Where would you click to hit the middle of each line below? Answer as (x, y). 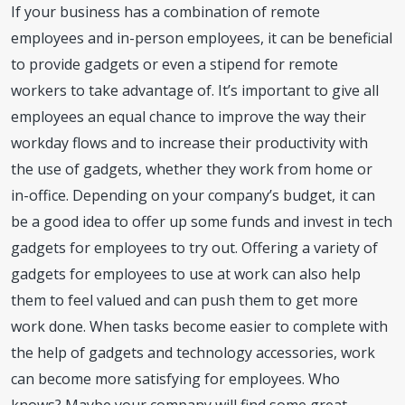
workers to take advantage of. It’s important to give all (195, 90)
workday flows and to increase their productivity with (190, 142)
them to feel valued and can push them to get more (185, 300)
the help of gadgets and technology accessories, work (193, 352)
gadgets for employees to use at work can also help (186, 273)
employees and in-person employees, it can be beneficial (202, 38)
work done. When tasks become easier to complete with (200, 326)
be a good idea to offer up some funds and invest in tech (202, 221)
